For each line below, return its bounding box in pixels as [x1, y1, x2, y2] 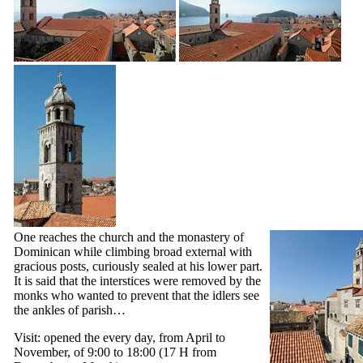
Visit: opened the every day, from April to [14, 330, 225, 344]
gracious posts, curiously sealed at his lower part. [14, 258, 263, 273]
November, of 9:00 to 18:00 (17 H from [14, 344, 216, 359]
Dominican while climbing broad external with [14, 244, 252, 258]
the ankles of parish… [14, 302, 126, 317]
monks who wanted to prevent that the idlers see [14, 288, 259, 302]
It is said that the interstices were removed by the [14, 273, 261, 288]
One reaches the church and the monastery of [14, 229, 244, 244]
